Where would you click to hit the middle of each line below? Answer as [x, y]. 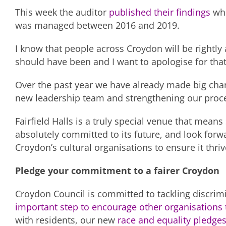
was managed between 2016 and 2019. [97, 25]
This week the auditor [62, 12]
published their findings [160, 12]
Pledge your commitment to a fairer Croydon [117, 171]
